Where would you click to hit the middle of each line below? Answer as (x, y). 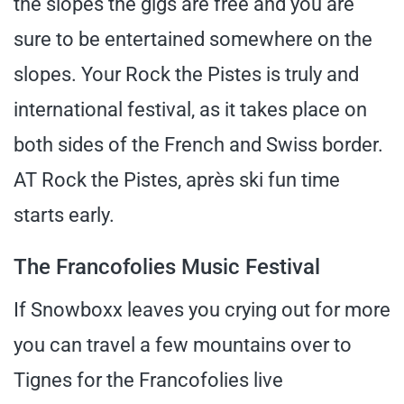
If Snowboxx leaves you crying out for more (202, 309)
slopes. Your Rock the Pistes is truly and (186, 74)
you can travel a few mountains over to (183, 344)
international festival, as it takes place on (190, 109)
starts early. (64, 215)
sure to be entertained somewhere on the (193, 39)
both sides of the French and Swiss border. (198, 144)
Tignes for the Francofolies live (148, 380)
